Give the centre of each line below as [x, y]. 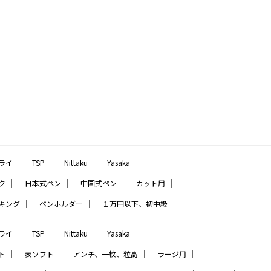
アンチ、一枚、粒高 [106, 254]
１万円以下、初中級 [135, 204]
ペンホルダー [61, 204]
